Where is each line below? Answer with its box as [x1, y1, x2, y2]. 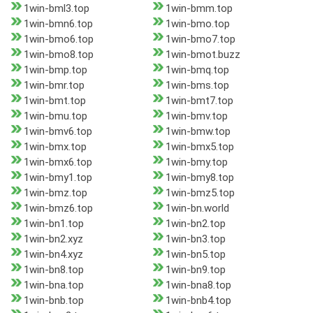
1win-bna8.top [165, 279, 231, 292]
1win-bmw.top [165, 125, 231, 138]
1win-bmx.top [24, 140, 87, 154]
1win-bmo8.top [24, 48, 94, 61]
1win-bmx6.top [24, 156, 92, 169]
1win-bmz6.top [24, 202, 93, 215]
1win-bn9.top [165, 263, 226, 277]
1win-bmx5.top [165, 140, 234, 154]
